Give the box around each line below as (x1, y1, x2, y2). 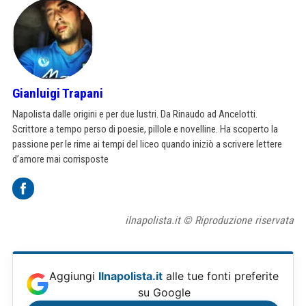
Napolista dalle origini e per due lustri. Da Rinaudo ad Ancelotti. (12, 108, 258, 121)
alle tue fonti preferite (163, 269, 279, 283)
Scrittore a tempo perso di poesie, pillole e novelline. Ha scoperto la (12, 123, 278, 136)
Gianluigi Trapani (12, 85, 103, 102)
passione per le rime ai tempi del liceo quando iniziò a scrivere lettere (12, 138, 282, 151)
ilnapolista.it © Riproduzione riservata (125, 214, 294, 227)
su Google (137, 286, 191, 300)
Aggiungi (49, 269, 98, 283)
